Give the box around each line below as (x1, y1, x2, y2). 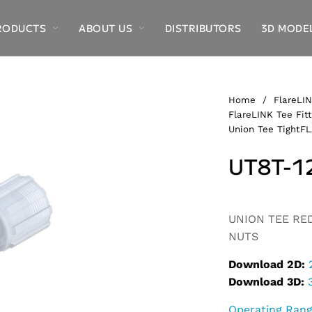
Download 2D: (228, 258, 305, 272)
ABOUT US (79, 21, 133, 35)
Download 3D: (228, 275, 304, 289)
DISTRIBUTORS (164, 21, 242, 35)
